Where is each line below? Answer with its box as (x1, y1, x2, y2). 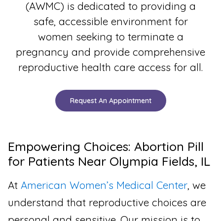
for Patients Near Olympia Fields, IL (8, 153, 210, 169)
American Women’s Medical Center (21, 179, 187, 192)
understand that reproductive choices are (8, 196, 206, 209)
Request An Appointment (70, 96, 151, 106)
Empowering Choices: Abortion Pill (8, 139, 204, 154)
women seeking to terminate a (37, 30, 184, 43)
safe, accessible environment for (33, 14, 188, 28)
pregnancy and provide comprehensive (16, 45, 205, 58)
